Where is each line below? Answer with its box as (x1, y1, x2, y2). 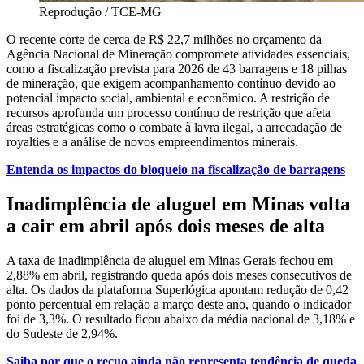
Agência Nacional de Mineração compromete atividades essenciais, (6, 47, 350, 62)
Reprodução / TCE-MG (39, 5, 162, 19)
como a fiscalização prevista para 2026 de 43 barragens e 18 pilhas (6, 62, 347, 76)
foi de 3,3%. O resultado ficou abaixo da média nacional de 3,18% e (6, 312, 355, 327)
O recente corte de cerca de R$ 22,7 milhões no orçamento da (6, 32, 322, 47)
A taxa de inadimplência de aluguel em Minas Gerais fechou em (6, 253, 333, 268)
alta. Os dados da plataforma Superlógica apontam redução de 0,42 (6, 283, 349, 297)
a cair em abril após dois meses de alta (6, 215, 325, 237)
